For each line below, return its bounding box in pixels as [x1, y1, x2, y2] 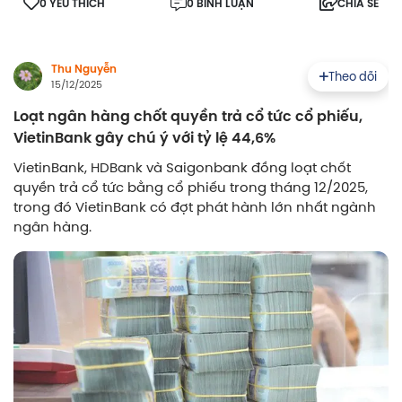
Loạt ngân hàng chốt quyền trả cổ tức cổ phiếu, [13, 105, 363, 128]
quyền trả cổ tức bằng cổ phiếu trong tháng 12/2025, [13, 178, 368, 197]
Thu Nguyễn [51, 61, 117, 78]
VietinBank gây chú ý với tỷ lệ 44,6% [13, 127, 275, 150]
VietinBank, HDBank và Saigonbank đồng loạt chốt [13, 158, 351, 178]
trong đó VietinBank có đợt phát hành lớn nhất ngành [13, 197, 376, 217]
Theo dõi [328, 67, 377, 84]
